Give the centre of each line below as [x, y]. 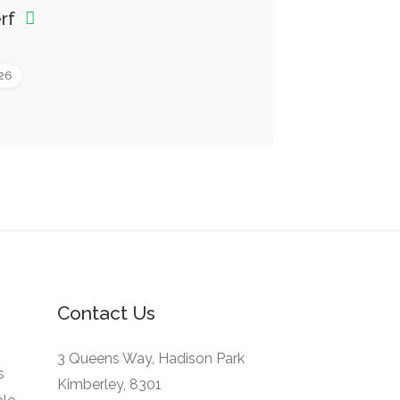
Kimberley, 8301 [109, 384]
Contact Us [106, 313]
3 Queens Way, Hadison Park [150, 358]
